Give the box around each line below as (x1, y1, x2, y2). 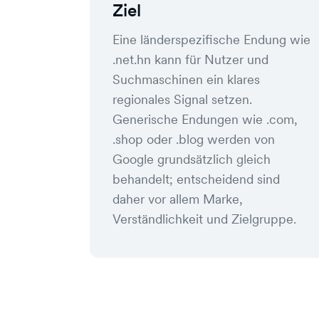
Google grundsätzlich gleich (113, 151, 271, 167)
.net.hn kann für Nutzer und (113, 51, 268, 68)
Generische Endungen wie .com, (113, 111, 298, 127)
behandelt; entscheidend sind (113, 171, 280, 187)
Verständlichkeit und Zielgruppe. (113, 211, 296, 227)
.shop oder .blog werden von (113, 131, 275, 147)
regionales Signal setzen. (113, 91, 252, 108)
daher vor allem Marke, (113, 191, 243, 207)
